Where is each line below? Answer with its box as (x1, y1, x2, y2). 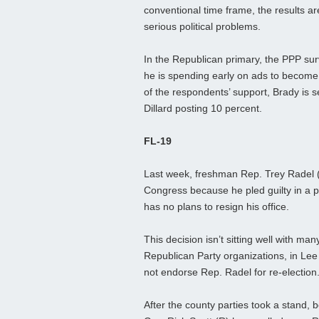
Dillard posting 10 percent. (144, 103, 262, 115)
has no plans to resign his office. (144, 201, 289, 213)
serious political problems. (144, 21, 261, 33)
